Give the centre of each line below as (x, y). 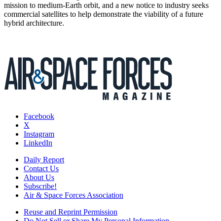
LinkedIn (38, 143)
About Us (39, 177)
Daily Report (44, 159)
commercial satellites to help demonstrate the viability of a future (104, 14)
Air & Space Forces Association (74, 195)
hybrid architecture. (35, 23)
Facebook (39, 116)
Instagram (39, 134)
